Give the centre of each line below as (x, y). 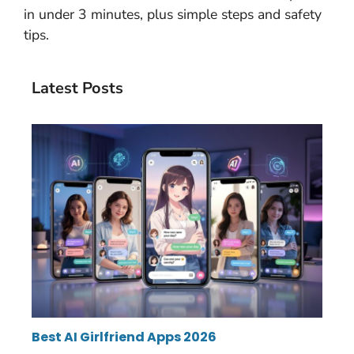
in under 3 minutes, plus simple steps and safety (173, 14)
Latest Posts (77, 88)
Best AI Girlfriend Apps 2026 (124, 337)
